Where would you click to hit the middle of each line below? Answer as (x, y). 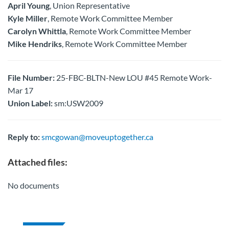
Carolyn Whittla (37, 31)
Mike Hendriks (35, 44)
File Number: (31, 77)
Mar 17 (20, 90)
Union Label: (30, 103)
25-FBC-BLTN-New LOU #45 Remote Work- (133, 77)
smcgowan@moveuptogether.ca (97, 137)
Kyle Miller (28, 18)
